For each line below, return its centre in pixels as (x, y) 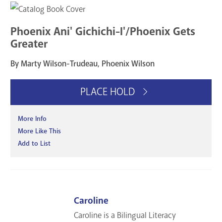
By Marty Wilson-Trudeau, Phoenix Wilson (83, 63)
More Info (32, 119)
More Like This (39, 131)
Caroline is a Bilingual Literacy (125, 215)
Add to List (34, 144)
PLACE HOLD (109, 92)
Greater (29, 44)
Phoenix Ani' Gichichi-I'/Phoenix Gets (103, 32)
